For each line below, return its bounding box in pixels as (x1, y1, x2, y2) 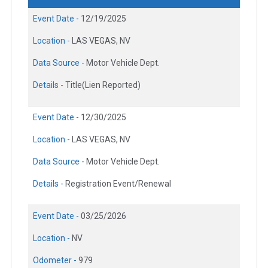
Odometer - (33, 255, 78, 265)
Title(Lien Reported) (65, 80, 141, 90)
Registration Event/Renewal (65, 178, 171, 188)
